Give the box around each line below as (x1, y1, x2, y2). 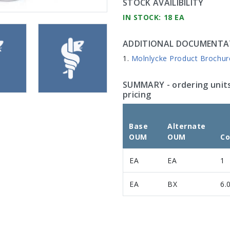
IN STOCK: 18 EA (123, 12, 185, 22)
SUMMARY (123, 79, 165, 90)
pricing (123, 88, 151, 100)
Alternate (167, 121, 206, 131)
